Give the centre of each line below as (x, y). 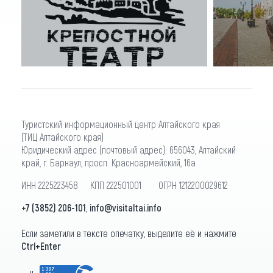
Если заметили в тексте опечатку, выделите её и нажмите (129, 233)
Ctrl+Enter (41, 246)
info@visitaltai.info (126, 207)
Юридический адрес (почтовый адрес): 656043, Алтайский (129, 149)
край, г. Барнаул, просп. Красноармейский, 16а (108, 162)
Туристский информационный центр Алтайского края (121, 124)
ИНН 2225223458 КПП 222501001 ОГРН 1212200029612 (125, 185)
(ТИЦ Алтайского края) (62, 136)
